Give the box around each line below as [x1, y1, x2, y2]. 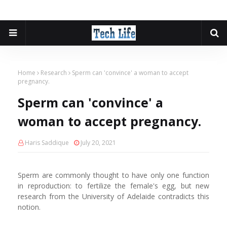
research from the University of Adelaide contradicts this [18, 192, 209, 201]
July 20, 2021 [81, 138, 116, 147]
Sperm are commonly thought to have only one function [18, 170, 209, 180]
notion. [18, 202, 41, 212]
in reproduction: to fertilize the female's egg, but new [18, 181, 209, 191]
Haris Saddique [25, 138, 69, 147]
